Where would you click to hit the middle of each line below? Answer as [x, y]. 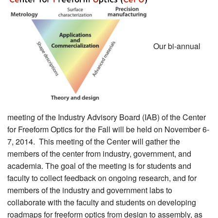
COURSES [23, 35]
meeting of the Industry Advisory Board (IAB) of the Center [107, 117]
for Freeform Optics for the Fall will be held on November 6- [108, 129]
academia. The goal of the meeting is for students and [99, 166]
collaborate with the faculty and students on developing [102, 202]
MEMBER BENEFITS [38, 14]
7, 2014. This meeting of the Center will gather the [94, 142]
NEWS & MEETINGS [38, 57]
